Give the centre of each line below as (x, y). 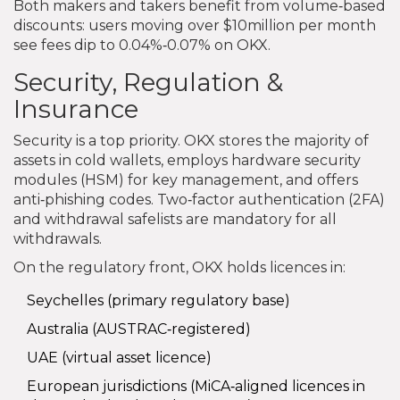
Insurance (76, 108)
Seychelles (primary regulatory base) (158, 300)
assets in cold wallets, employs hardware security (187, 160)
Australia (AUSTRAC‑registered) (139, 329)
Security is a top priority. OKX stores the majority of (191, 140)
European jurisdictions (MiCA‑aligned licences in (196, 386)
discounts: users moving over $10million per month (195, 25)
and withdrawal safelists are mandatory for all (175, 219)
